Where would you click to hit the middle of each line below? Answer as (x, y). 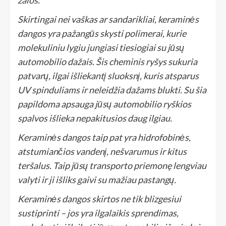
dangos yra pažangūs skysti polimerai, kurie (102, 34)
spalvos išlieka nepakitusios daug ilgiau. (95, 118)
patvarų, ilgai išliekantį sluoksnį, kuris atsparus (108, 76)
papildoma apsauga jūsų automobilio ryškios (104, 104)
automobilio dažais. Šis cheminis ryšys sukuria (107, 62)
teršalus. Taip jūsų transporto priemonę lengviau (112, 166)
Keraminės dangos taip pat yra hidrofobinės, (104, 137)
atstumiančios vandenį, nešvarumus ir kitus (102, 152)
